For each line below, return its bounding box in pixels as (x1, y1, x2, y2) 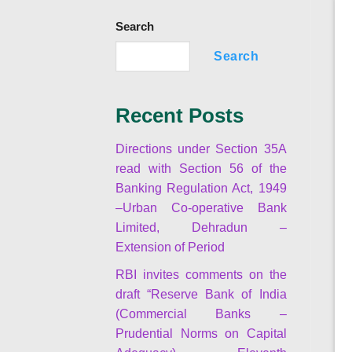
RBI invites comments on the (115, 266, 287, 281)
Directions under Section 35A (115, 141, 287, 156)
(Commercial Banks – (115, 306, 287, 321)
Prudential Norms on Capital (115, 325, 287, 340)
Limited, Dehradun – (115, 219, 287, 234)
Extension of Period (115, 239, 225, 254)
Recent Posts (115, 104, 244, 127)
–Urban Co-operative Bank (115, 200, 287, 214)
